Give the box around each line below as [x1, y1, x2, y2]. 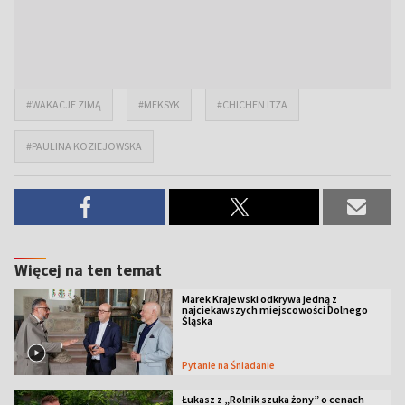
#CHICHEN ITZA [217, 98, 287, 111]
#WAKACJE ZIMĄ [26, 98, 101, 111]
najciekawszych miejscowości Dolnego [181, 303, 368, 316]
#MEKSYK [138, 98, 180, 111]
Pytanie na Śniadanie [187, 358, 275, 372]
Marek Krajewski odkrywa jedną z [181, 292, 337, 306]
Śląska [181, 314, 212, 327]
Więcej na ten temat [14, 259, 162, 280]
